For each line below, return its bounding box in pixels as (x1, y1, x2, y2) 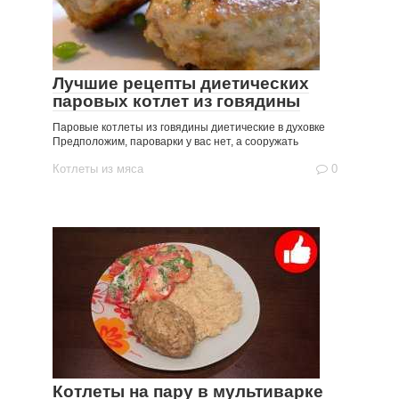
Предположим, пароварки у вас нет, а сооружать (53, 135, 298, 148)
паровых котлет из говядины (53, 92, 300, 110)
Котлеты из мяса (53, 162, 143, 175)
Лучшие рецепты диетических (53, 74, 309, 93)
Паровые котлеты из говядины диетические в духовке (53, 121, 325, 134)
